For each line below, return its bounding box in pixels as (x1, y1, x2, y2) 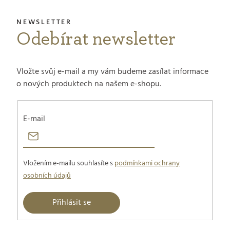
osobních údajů (23, 170, 71, 182)
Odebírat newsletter (16, 29, 176, 48)
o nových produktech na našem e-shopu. (16, 77, 161, 91)
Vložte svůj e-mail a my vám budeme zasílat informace (16, 65, 208, 79)
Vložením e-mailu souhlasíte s (23, 158, 114, 170)
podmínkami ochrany (114, 158, 180, 170)
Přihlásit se (52, 196, 91, 210)
